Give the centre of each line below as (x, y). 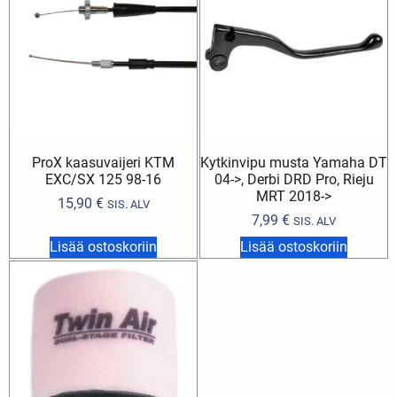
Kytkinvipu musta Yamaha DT (294, 162)
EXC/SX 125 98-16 (103, 179)
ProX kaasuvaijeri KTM (103, 162)
